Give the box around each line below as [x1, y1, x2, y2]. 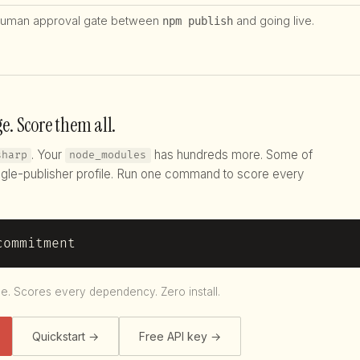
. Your [31, 146, 66, 162]
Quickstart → [32, 329, 99, 343]
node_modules [69, 149, 147, 162]
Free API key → [139, 329, 221, 343]
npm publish [162, 14, 233, 27]
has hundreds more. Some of [150, 146, 313, 162]
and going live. [233, 13, 314, 27]
